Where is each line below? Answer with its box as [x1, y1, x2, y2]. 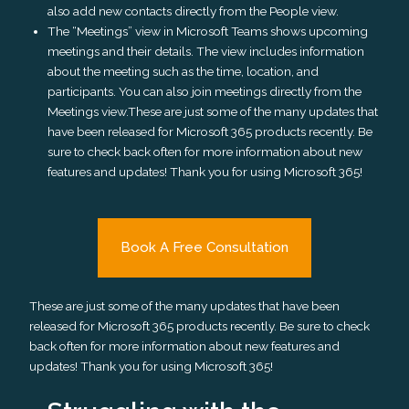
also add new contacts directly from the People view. [47, 3, 340, 18]
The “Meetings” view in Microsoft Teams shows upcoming [47, 23, 369, 38]
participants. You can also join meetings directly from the [47, 83, 362, 99]
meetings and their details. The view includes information [47, 43, 365, 58]
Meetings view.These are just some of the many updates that [47, 103, 379, 119]
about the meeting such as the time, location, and [47, 63, 320, 79]
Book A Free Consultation [121, 239, 288, 257]
